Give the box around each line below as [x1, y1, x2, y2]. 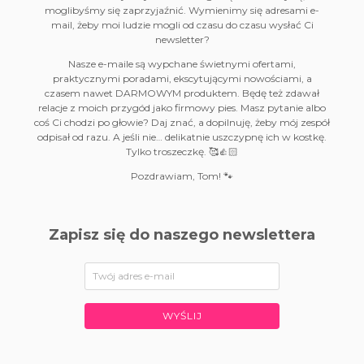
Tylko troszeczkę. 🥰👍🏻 [126, 145, 238, 158]
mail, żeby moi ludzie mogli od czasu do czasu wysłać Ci [50, 18, 314, 31]
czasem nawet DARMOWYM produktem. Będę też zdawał [45, 86, 319, 99]
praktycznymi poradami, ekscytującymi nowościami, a [52, 71, 312, 84]
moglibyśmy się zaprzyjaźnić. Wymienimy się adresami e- [45, 3, 319, 16]
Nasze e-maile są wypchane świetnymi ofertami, [68, 57, 296, 70]
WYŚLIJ [162, 309, 202, 322]
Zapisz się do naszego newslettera [49, 225, 315, 244]
